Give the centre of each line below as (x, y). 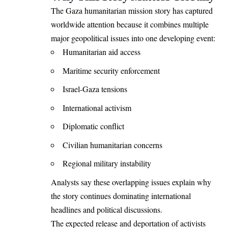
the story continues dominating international (121, 195)
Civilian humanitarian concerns (112, 145)
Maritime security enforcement (111, 70)
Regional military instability (107, 163)
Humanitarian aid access (102, 52)
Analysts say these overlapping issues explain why (131, 182)
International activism (97, 107)
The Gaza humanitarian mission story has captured (132, 11)
